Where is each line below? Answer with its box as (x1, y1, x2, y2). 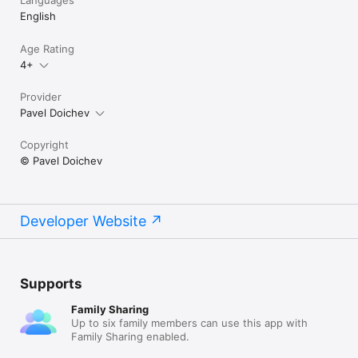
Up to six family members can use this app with (71, 316, 308, 329)
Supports (20, 276, 82, 292)
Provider (20, 90, 62, 103)
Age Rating (20, 42, 74, 55)
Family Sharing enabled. (71, 330, 189, 343)
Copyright (20, 138, 69, 151)
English (20, 10, 56, 22)
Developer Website (20, 213, 146, 229)
